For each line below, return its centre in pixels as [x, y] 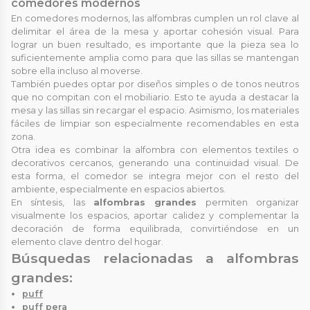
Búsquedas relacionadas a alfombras [155, 258]
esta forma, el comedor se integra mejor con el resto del [155, 176]
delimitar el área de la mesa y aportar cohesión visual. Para [155, 31]
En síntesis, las [52, 202]
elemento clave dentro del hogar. [87, 241]
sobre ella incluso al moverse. [77, 71]
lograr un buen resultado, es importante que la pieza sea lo [155, 44]
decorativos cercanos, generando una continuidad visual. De [155, 163]
